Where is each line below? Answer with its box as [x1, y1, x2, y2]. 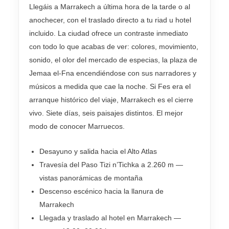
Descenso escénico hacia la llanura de [39, 187, 164, 195]
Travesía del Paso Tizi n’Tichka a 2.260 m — [39, 160, 183, 169]
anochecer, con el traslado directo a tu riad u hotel [29, 16, 191, 25]
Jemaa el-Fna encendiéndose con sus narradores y [29, 69, 196, 78]
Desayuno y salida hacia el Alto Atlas [39, 147, 157, 155]
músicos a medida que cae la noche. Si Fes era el [29, 82, 191, 91]
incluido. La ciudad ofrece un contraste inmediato [29, 29, 188, 38]
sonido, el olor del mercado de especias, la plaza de [29, 56, 197, 64]
